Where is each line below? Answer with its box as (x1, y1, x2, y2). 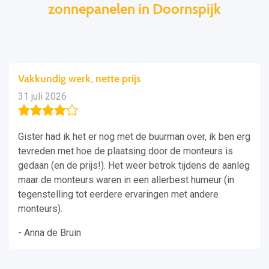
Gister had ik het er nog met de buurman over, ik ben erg (18, 131, 250, 143)
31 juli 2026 (18, 91, 67, 103)
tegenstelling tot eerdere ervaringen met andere (18, 189, 219, 201)
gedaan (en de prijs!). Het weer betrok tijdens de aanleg (18, 160, 250, 172)
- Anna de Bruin (18, 227, 81, 239)
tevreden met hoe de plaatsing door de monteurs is (18, 145, 233, 157)
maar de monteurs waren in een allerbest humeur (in (18, 174, 234, 186)
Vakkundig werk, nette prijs (18, 72, 141, 85)
